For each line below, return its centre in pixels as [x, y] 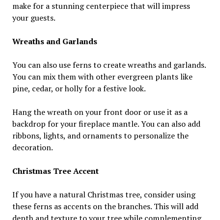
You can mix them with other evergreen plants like [102, 76]
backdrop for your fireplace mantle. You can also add [106, 124]
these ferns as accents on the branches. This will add [105, 206]
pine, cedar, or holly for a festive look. [79, 88]
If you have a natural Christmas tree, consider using [104, 194]
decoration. [32, 147]
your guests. [34, 17]
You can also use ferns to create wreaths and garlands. [109, 65]
